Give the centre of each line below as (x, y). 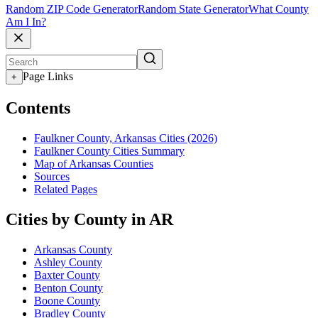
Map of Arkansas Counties (94, 163)
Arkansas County (73, 249)
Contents (38, 108)
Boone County (67, 300)
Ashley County (68, 262)
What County (279, 9)
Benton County (68, 287)
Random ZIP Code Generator (72, 9)
